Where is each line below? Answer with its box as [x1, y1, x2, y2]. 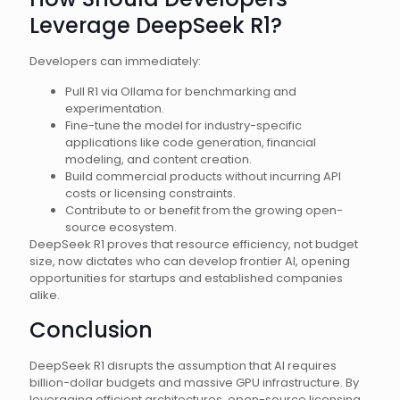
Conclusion [29, 315, 153, 345]
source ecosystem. [65, 219, 177, 236]
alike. [29, 287, 60, 304]
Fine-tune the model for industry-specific [65, 117, 302, 134]
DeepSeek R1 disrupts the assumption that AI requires [29, 357, 337, 374]
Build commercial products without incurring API [65, 168, 341, 185]
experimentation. [65, 100, 164, 117]
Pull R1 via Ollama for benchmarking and [65, 83, 296, 100]
